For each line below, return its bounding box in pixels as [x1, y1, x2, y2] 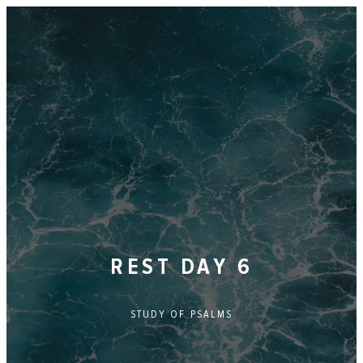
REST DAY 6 [110, 253, 253, 281]
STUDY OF [130, 308, 190, 322]
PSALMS [190, 308, 233, 322]
